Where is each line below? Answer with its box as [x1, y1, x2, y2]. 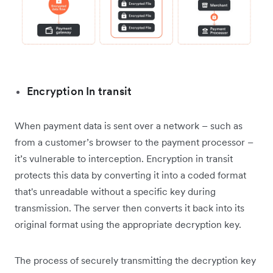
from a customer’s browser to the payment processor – [15, 136, 253, 149]
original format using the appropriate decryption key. [15, 218, 241, 231]
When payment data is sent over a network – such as [15, 119, 243, 132]
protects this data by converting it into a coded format [15, 169, 246, 182]
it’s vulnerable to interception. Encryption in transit [15, 152, 233, 165]
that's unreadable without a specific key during [15, 185, 216, 198]
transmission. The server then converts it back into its [15, 202, 244, 214]
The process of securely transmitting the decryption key [15, 254, 256, 267]
